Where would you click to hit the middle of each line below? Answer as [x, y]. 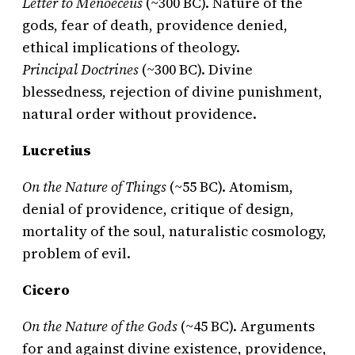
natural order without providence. [139, 114]
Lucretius [57, 151]
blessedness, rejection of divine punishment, [172, 92]
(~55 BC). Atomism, [230, 187]
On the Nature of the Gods [100, 326]
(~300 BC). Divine [196, 70]
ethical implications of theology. [131, 48]
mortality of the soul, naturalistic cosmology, [174, 231]
